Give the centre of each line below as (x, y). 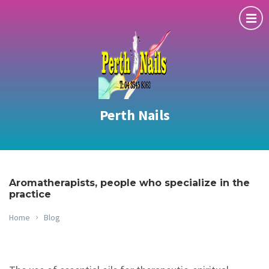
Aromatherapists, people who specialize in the (129, 183)
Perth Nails (134, 115)
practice (30, 194)
